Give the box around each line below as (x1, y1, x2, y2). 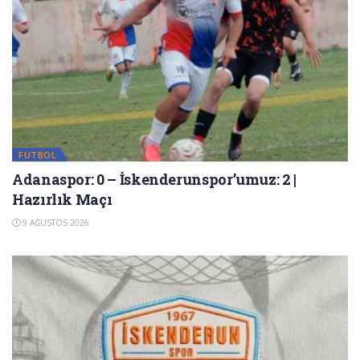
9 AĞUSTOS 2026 (20, 217, 89, 229)
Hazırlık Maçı (12, 190, 112, 210)
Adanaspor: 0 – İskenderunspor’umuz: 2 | (12, 170, 297, 190)
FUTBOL (18, 149, 56, 162)
